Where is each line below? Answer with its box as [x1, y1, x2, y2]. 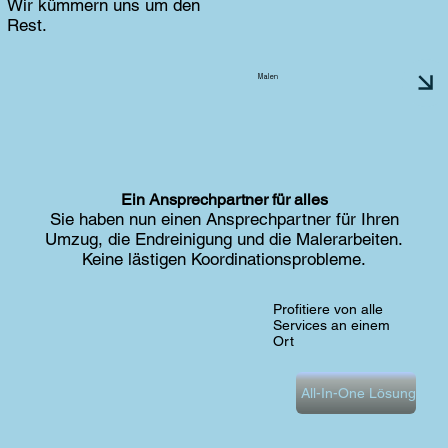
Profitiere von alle [273, 301, 384, 318]
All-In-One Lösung [300, 384, 416, 401]
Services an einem [273, 317, 391, 334]
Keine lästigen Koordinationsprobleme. [82, 248, 367, 269]
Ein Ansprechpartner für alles [120, 189, 328, 209]
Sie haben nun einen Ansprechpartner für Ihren [49, 208, 399, 229]
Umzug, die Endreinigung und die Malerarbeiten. [45, 228, 404, 249]
